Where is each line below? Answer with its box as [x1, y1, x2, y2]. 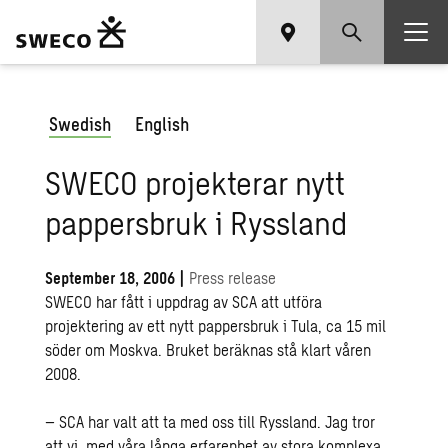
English [135, 113, 190, 135]
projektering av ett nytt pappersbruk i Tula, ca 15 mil [45, 316, 387, 335]
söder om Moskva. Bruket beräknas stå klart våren [45, 340, 372, 359]
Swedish [49, 113, 112, 135]
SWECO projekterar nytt [45, 163, 346, 201]
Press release [189, 268, 277, 287]
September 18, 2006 [45, 268, 176, 287]
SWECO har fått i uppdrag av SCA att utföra [45, 292, 323, 311]
